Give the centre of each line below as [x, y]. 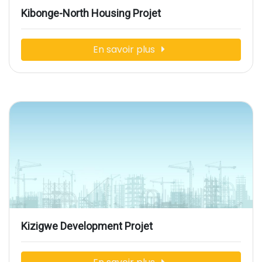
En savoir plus [125, 49]
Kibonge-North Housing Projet [91, 13]
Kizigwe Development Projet [87, 226]
